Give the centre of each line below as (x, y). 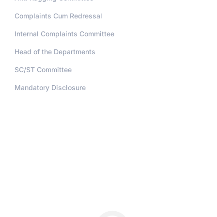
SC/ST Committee (43, 70)
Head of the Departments (55, 52)
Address (34, 120)
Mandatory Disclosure (50, 88)
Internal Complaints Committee (64, 34)
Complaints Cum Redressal (58, 16)
